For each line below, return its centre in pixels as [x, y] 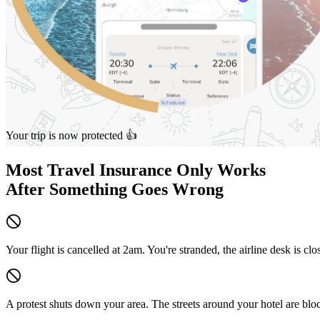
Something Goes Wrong [134, 190]
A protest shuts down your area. [77, 304]
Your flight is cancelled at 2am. [75, 250]
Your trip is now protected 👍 [71, 136]
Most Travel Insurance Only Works [136, 170]
